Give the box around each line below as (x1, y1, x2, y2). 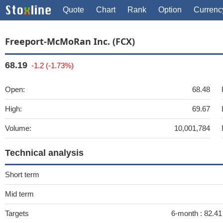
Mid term (5, 190, 34, 198)
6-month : (171, 209, 204, 218)
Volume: (5, 124, 31, 132)
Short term (5, 170, 39, 179)
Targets (5, 209, 29, 218)
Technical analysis (5, 148, 84, 158)
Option (158, 5, 182, 14)
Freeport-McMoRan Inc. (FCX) (5, 35, 135, 47)
